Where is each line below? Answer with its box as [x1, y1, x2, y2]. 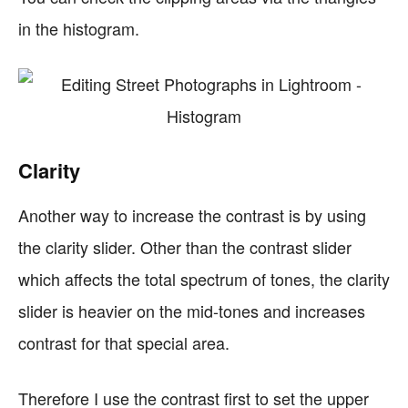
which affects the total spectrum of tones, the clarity [18, 267, 390, 291]
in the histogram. [18, 16, 139, 40]
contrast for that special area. [18, 331, 229, 354]
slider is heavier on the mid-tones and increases [18, 299, 365, 322]
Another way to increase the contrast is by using [18, 203, 366, 227]
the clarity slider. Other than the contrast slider [18, 235, 352, 259]
